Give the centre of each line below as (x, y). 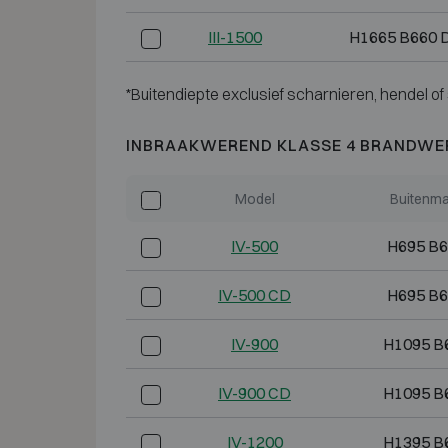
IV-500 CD (254, 295)
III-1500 (235, 37)
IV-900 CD (254, 393)
